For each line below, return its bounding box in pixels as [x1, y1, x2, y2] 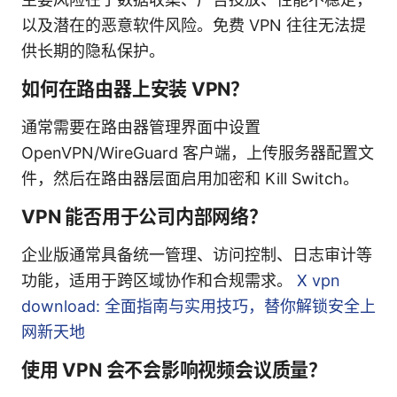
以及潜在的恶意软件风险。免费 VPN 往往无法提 [21, 15, 366, 35]
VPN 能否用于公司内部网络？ [21, 205, 268, 228]
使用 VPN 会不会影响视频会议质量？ [21, 358, 327, 381]
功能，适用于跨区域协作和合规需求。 [21, 270, 297, 290]
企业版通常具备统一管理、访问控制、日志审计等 [21, 245, 372, 264]
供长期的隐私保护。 [21, 41, 165, 60]
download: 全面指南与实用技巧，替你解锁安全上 [21, 296, 376, 315]
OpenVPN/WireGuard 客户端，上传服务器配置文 [21, 143, 374, 162]
